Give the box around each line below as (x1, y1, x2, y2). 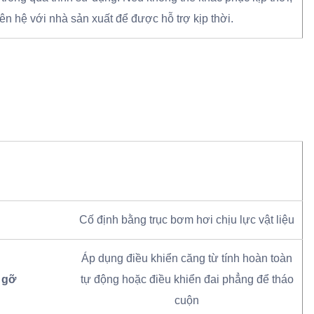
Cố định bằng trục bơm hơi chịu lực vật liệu (79, 214, 294, 226)
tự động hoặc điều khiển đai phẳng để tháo (80, 273, 294, 286)
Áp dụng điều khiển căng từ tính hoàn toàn (81, 252, 292, 265)
